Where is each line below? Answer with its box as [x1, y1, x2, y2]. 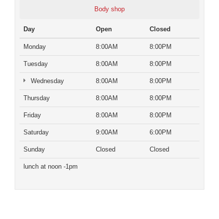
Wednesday [28, 77, 64, 85]
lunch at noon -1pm [23, 163, 78, 171]
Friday [23, 111, 41, 119]
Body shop [94, 5, 125, 13]
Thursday [23, 94, 50, 102]
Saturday [23, 129, 49, 136]
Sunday [23, 146, 45, 153]
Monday [23, 43, 46, 51]
